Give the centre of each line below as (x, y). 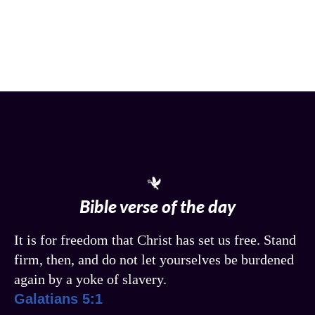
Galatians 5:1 (58, 298)
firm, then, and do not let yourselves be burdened (154, 259)
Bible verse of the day (157, 206)
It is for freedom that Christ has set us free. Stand (155, 239)
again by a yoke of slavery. (90, 279)
